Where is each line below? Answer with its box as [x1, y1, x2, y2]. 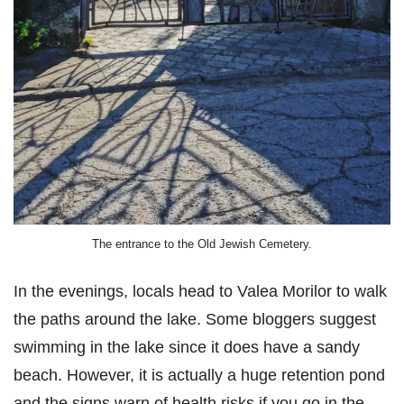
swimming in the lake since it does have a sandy [14, 337, 360, 357]
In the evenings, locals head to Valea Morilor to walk [14, 281, 387, 301]
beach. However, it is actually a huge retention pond [14, 365, 385, 385]
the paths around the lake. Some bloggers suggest [14, 309, 376, 329]
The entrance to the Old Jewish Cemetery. [92, 236, 312, 251]
